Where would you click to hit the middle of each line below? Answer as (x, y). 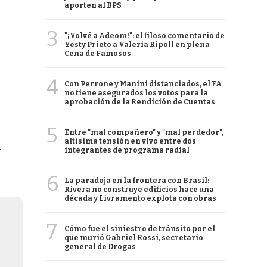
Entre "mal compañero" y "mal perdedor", (144, 132)
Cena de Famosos (98, 54)
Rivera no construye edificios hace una (139, 190)
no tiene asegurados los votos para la (136, 93)
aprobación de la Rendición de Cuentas (140, 102)
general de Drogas (100, 247)
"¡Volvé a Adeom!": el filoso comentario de (145, 36)
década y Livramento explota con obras (140, 198)
